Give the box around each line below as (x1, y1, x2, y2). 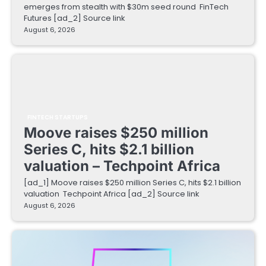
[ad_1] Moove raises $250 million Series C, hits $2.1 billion (24, 177, 241, 188)
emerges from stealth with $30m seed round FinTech (24, 1, 229, 12)
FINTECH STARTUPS (27, 113, 88, 122)
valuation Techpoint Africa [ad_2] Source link (24, 188, 199, 199)
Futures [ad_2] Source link (24, 12, 125, 24)
